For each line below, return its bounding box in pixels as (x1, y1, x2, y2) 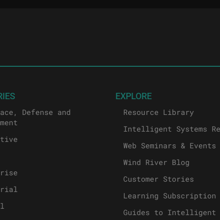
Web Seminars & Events (123, 140, 217, 151)
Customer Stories (123, 174, 194, 184)
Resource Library (123, 107, 194, 117)
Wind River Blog (123, 157, 190, 167)
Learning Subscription (123, 191, 217, 201)
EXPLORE (115, 90, 152, 102)
